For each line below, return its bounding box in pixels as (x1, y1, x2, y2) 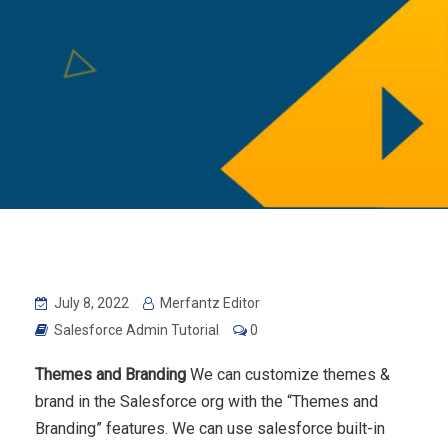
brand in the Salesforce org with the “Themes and (35, 392, 378, 412)
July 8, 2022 (51, 295, 129, 312)
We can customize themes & (190, 365, 390, 385)
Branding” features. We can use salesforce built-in (35, 419, 385, 439)
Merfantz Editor (157, 295, 260, 312)
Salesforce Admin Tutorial (54, 322, 219, 339)
